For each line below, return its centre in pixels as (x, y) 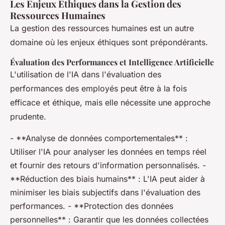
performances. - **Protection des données (92, 206)
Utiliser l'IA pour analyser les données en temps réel (108, 152)
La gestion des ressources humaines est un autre (102, 28)
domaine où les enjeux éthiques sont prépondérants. (109, 42)
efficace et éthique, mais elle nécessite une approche (110, 102)
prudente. (28, 117)
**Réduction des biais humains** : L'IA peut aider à (107, 179)
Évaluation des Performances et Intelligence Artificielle (112, 62)
